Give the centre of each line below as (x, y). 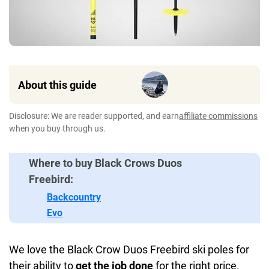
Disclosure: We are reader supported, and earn (94, 116)
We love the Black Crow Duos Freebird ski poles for (129, 249)
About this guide (57, 85)
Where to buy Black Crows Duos (105, 163)
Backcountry (74, 197)
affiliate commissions (218, 116)
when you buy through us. (57, 128)
